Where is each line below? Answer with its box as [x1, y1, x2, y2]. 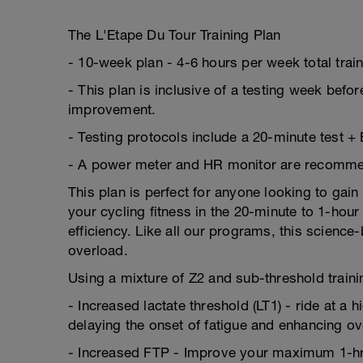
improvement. [68, 101, 156, 117]
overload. [68, 242, 128, 258]
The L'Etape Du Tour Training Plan [68, 27, 281, 43]
